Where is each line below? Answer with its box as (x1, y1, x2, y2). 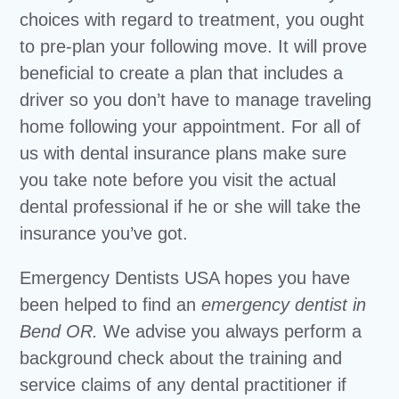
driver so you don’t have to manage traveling (20, 89, 372, 110)
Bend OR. (20, 321, 99, 341)
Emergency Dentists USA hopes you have (20, 267, 351, 288)
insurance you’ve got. (20, 223, 189, 243)
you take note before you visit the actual (20, 169, 337, 190)
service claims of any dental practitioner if (20, 374, 347, 395)
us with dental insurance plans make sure (20, 142, 347, 163)
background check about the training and (20, 347, 343, 368)
